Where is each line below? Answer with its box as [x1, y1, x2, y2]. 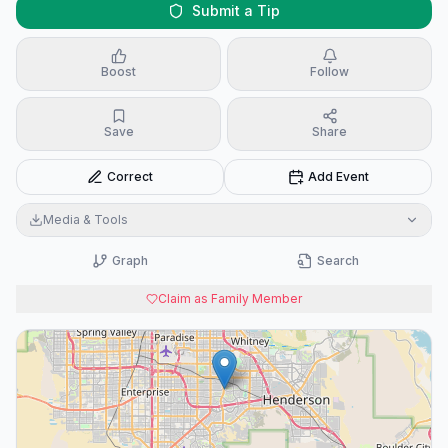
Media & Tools [43, 212, 128, 227]
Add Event [307, 169, 369, 184]
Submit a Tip [192, 2, 280, 19]
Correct [107, 169, 153, 184]
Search [317, 253, 359, 268]
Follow [310, 64, 349, 79]
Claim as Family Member [158, 291, 302, 306]
